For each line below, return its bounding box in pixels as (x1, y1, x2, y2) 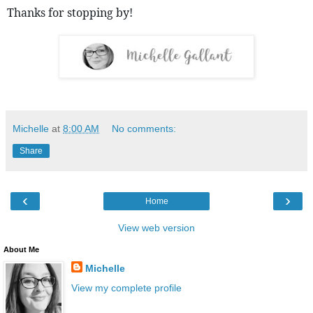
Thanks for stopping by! (7, 5, 136, 21)
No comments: (112, 123, 177, 135)
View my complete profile (71, 282, 182, 293)
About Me (3, 245, 39, 254)
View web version (118, 222, 195, 234)
